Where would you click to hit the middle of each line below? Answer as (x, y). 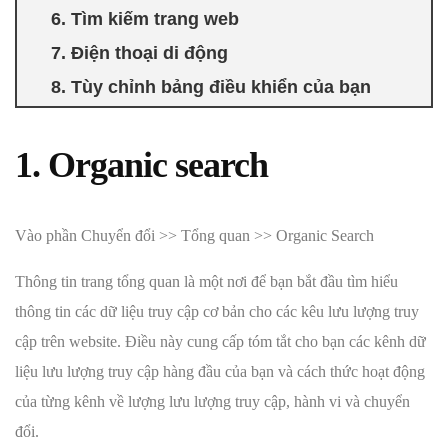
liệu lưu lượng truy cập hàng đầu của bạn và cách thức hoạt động (220, 371)
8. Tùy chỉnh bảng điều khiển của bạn (211, 87)
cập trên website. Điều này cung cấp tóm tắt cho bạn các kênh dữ (220, 341)
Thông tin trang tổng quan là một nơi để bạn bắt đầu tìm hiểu (206, 281)
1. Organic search (141, 164)
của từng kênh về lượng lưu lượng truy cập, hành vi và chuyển (212, 401)
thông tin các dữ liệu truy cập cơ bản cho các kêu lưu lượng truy (217, 311)
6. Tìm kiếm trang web (145, 19)
